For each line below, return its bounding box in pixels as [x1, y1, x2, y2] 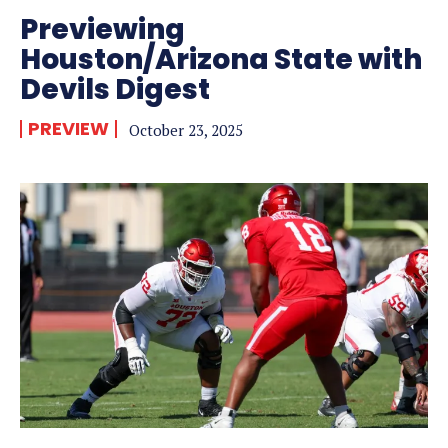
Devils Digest [20, 70, 210, 110]
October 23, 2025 [129, 120, 243, 141]
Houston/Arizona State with [20, 40, 422, 80]
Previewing [20, 10, 185, 50]
